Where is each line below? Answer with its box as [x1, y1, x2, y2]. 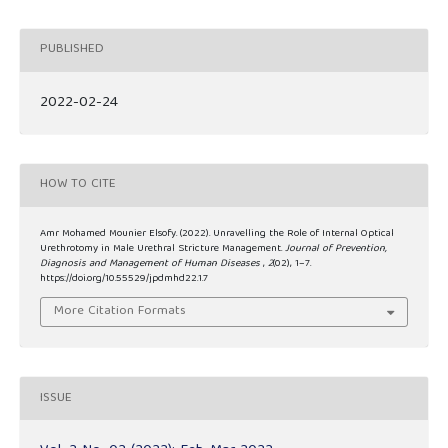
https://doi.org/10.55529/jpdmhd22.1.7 [40, 269, 208, 288]
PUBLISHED [40, 38, 104, 62]
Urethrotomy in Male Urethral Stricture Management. [40, 239, 285, 258]
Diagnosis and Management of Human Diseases [40, 254, 263, 273]
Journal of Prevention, [285, 239, 387, 258]
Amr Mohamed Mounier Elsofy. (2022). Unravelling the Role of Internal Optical [40, 224, 394, 243]
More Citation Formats [54, 300, 187, 324]
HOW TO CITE [40, 173, 116, 197]
